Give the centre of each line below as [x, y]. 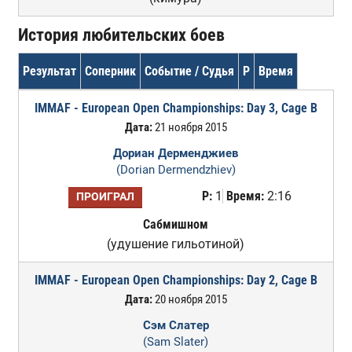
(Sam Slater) [176, 342]
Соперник [110, 71]
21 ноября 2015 [189, 127]
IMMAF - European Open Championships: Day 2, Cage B [176, 280]
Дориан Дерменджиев [176, 153]
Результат [49, 71]
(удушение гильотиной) [176, 244]
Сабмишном [176, 224]
